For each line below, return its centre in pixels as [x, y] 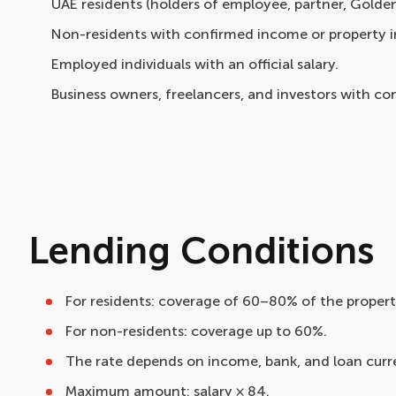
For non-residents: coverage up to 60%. [196, 331]
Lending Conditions [202, 251]
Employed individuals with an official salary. [195, 64]
